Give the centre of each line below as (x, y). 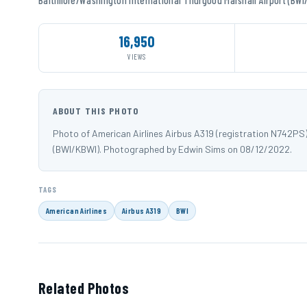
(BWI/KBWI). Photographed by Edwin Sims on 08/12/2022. (172, 149)
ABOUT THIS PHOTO (96, 110)
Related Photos (84, 287)
